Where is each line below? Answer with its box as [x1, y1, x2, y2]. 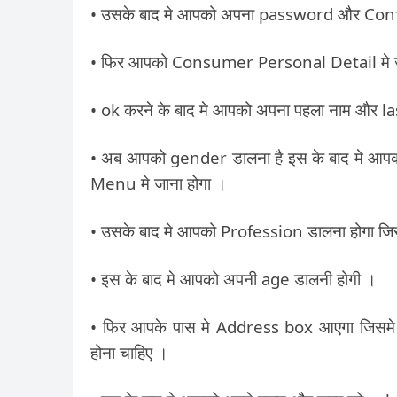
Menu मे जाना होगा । [90, 172, 227, 194]
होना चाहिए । [90, 341, 168, 363]
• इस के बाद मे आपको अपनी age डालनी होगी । [90, 268, 377, 290]
